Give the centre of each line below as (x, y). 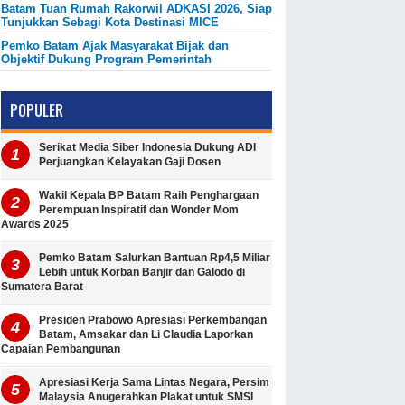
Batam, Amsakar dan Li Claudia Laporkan (146, 335)
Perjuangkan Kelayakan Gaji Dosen (130, 162)
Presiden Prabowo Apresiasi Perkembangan (153, 320)
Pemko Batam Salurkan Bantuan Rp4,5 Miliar (155, 258)
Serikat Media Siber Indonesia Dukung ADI (147, 148)
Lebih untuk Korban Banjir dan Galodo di (142, 273)
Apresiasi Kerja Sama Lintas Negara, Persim (154, 383)
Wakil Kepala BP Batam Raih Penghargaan (149, 196)
